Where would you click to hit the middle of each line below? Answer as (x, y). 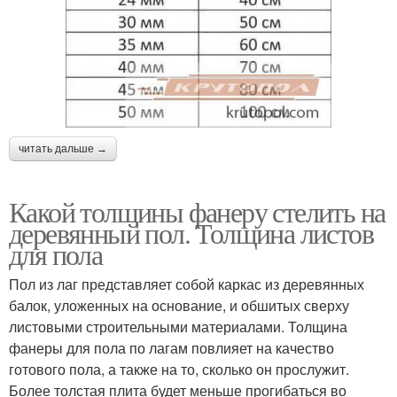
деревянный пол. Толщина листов (191, 233)
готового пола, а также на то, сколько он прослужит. (179, 370)
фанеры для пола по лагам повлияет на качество (171, 348)
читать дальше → (63, 149)
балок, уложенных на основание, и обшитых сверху (179, 306)
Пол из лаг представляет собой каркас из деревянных (187, 284)
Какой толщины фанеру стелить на (197, 212)
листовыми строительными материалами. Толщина (178, 327)
